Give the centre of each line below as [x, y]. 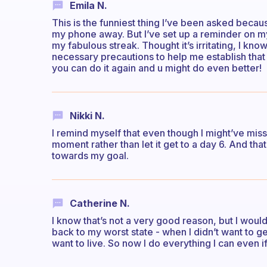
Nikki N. [87, 115]
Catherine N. [100, 204]
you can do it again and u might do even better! [157, 68]
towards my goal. [90, 156]
